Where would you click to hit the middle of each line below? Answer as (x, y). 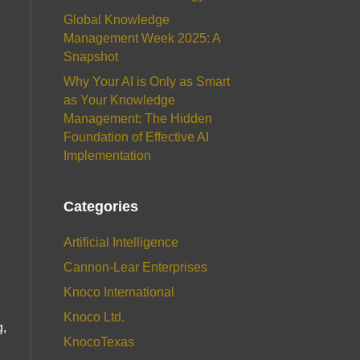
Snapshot (90, 57)
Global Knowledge (116, 20)
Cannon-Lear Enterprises (135, 267)
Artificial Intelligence (121, 242)
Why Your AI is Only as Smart (146, 82)
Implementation (107, 155)
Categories (100, 207)
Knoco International (119, 292)
